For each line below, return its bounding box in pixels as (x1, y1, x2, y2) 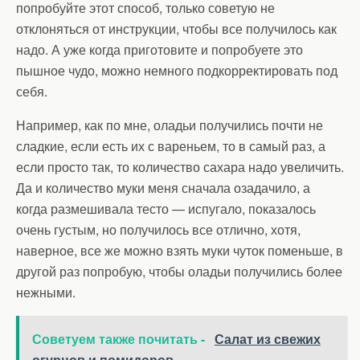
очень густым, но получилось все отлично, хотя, (16, 220, 301, 239)
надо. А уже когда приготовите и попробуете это (16, 40, 303, 59)
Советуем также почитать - (32, 329, 208, 348)
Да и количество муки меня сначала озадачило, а (16, 178, 310, 197)
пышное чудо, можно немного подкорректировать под (16, 61, 337, 80)
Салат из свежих (215, 329, 321, 348)
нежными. (16, 283, 79, 301)
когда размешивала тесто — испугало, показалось (16, 199, 316, 218)
